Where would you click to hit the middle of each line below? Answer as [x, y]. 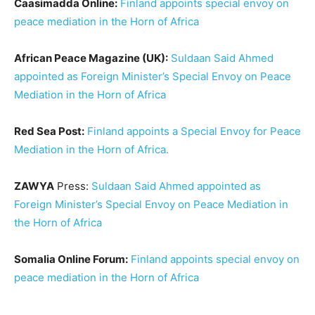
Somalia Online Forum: [71, 259]
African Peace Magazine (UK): [91, 58]
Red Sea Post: [49, 131]
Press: [73, 186]
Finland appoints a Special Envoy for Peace [194, 131]
